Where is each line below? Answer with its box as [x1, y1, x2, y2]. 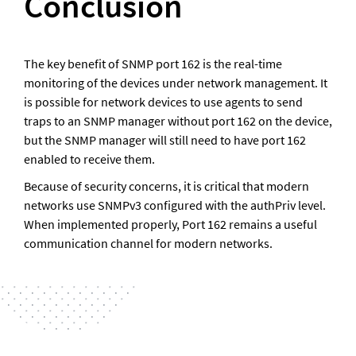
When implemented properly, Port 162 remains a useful [24, 215, 317, 232]
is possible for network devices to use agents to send [24, 93, 303, 110]
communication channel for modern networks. [24, 234, 273, 251]
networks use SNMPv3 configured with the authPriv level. [24, 196, 326, 213]
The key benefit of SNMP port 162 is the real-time [24, 55, 282, 72]
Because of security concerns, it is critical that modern [24, 177, 309, 194]
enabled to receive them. [24, 150, 157, 167]
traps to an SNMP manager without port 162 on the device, [24, 112, 332, 129]
